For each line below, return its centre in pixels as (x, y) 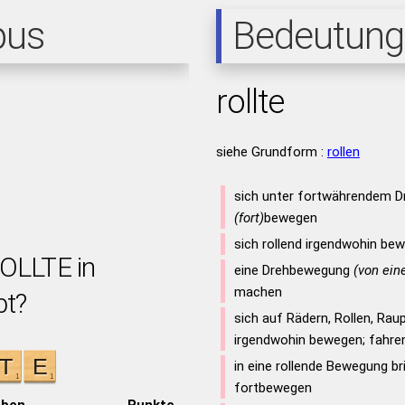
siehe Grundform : (271, 152)
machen (258, 292)
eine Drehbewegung (293, 270)
